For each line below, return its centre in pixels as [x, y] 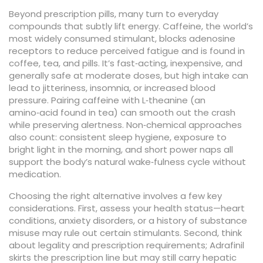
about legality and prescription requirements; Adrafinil [127, 245]
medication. [35, 174]
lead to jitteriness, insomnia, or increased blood [112, 88]
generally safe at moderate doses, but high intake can [129, 75]
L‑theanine [165, 100]
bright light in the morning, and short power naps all [121, 149]
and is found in [212, 51]
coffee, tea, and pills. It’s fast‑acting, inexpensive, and [126, 63]
